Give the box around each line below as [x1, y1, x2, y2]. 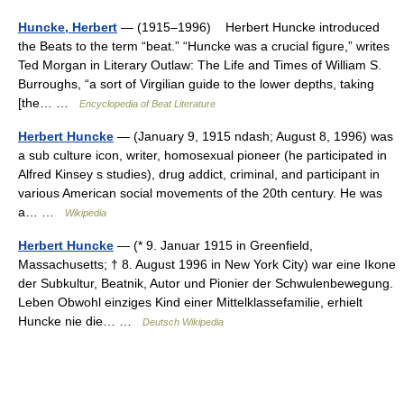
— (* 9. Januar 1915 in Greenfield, [114, 238, 313, 252]
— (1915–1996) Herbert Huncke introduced [117, 20, 380, 34]
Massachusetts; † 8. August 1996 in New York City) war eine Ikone [18, 257, 396, 271]
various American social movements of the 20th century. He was [18, 186, 382, 200]
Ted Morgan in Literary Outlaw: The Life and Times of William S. [18, 58, 381, 72]
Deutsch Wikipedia [142, 317, 224, 327]
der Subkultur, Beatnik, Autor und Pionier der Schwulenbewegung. [18, 276, 393, 290]
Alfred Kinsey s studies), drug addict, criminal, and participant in [18, 167, 380, 181]
